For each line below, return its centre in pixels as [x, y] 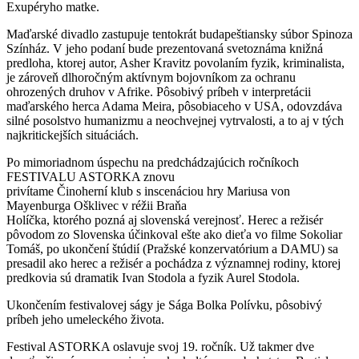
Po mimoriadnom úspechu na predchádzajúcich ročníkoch [153, 162]
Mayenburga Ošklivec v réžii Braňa [97, 205]
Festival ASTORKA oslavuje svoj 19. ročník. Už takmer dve [160, 346]
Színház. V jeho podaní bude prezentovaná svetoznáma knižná [165, 48]
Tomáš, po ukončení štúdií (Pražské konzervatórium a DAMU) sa [172, 248]
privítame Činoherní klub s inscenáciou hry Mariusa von [148, 191]
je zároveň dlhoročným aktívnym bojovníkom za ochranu [151, 77]
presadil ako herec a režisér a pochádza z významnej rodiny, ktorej [173, 263]
